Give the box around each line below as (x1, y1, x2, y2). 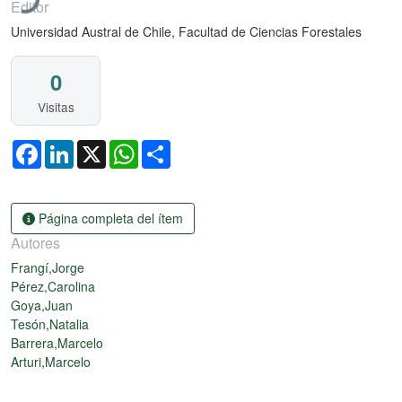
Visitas (37, 98, 74, 117)
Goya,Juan (11, 295, 73, 314)
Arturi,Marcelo (11, 352, 91, 371)
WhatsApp (138, 138, 197, 157)
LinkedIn (74, 138, 122, 157)
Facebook (41, 138, 98, 157)
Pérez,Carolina (11, 276, 95, 295)
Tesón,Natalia (11, 314, 89, 333)
